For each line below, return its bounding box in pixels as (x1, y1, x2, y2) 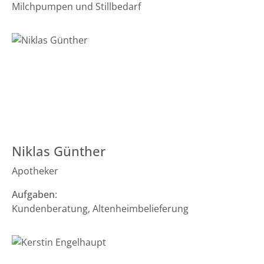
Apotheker (12, 164, 58, 177)
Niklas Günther (12, 142, 105, 160)
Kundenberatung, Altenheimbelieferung (12, 202, 189, 215)
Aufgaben (12, 188, 55, 201)
